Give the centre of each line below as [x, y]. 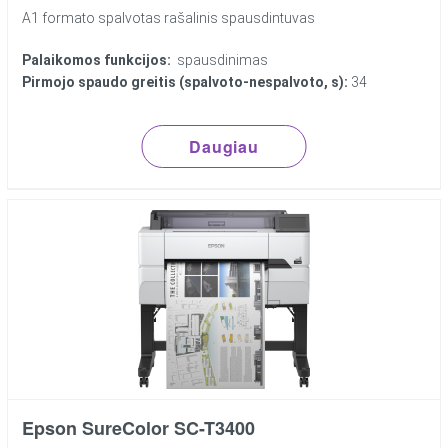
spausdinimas [220, 60]
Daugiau [224, 147]
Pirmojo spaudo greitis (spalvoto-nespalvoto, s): [185, 82]
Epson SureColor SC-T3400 [139, 428]
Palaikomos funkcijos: [97, 60]
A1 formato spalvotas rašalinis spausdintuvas [169, 18]
